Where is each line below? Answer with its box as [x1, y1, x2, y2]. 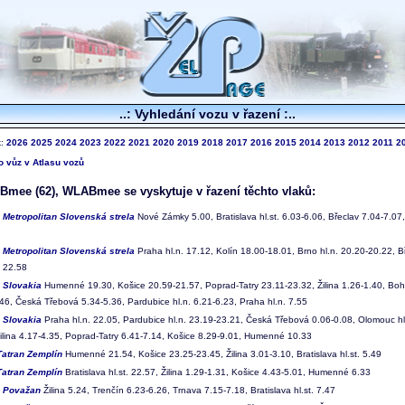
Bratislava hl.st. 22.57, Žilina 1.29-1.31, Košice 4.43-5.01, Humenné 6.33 [62, 366, 371, 377]
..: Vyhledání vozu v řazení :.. [118, 107, 296, 121]
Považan [3, 384, 41, 395]
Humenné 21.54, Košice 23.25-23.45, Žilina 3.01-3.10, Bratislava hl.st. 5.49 [62, 348, 381, 359]
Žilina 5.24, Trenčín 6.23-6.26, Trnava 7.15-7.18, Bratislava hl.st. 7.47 [41, 384, 335, 395]
